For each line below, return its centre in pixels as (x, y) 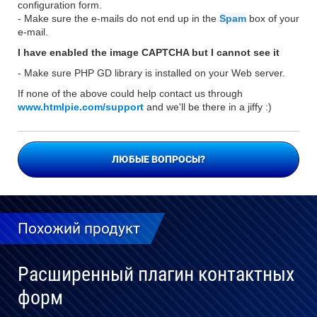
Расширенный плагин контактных (156, 274)
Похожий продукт (79, 229)
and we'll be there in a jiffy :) (208, 107)
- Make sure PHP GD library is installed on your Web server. (151, 73)
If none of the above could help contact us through (130, 93)
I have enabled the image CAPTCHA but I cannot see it (149, 52)
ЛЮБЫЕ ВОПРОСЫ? (158, 159)
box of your (273, 18)
